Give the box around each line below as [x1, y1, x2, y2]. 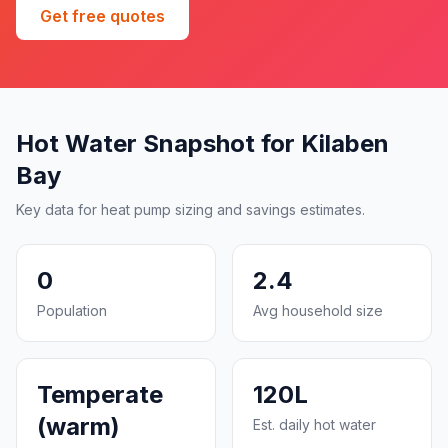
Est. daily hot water [253, 416, 376, 433]
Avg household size [253, 302, 383, 319]
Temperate [37, 380, 163, 409]
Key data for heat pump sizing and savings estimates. [16, 201, 365, 218]
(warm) [37, 412, 120, 441]
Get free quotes [40, 6, 165, 26]
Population [37, 302, 107, 319]
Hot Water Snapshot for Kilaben [16, 129, 389, 158]
